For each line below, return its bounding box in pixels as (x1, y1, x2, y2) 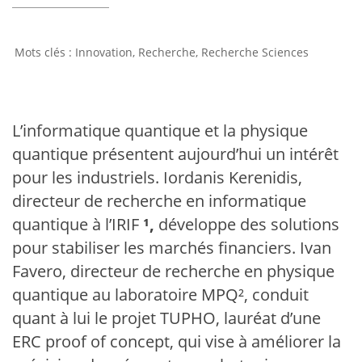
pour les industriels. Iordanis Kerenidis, (12, 166, 302, 188)
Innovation (75, 44, 133, 60)
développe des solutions (158, 213, 339, 235)
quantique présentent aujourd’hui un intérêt (12, 143, 339, 165)
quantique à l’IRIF (12, 213, 143, 235)
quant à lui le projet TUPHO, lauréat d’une (12, 307, 321, 329)
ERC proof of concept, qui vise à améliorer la (12, 330, 341, 352)
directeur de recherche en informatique (12, 190, 306, 212)
